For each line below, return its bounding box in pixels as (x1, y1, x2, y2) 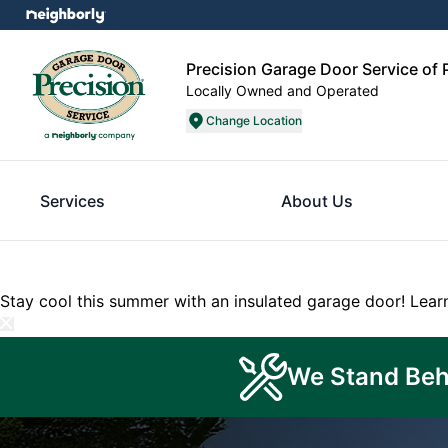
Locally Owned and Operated (186, 82, 379, 99)
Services (40, 191, 105, 211)
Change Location (206, 113, 302, 128)
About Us (281, 191, 353, 211)
